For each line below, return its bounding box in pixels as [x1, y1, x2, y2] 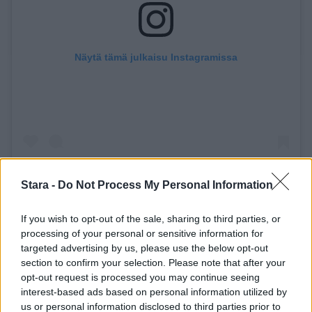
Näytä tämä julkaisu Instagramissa [75, 52, 237, 63]
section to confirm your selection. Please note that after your [21, 257, 286, 268]
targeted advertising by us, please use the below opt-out [21, 242, 268, 253]
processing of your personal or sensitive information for [21, 228, 263, 239]
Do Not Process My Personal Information [58, 179, 273, 191]
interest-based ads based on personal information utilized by [21, 286, 287, 297]
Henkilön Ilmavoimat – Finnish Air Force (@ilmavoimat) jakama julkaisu [275, 280, 285, 292]
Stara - [21, 179, 58, 191]
